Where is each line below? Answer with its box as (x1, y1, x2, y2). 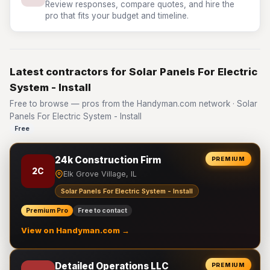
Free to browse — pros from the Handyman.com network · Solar (10, 99, 257, 108)
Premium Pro (26, 207, 68, 215)
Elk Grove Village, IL (63, 169, 137, 178)
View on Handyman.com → (21, 226, 130, 235)
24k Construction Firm (55, 154, 161, 166)
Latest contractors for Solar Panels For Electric (10, 66, 257, 78)
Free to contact (78, 207, 127, 215)
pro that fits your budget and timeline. (45, 11, 189, 20)
